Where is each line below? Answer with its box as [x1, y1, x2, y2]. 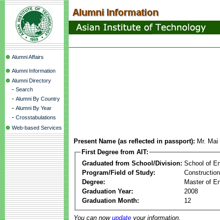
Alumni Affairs [12, 54, 44, 60]
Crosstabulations [16, 114, 56, 120]
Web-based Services [12, 125, 62, 131]
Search [16, 86, 33, 92]
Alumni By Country [16, 96, 60, 102]
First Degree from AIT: [82, 148, 148, 156]
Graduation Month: [82, 196, 139, 204]
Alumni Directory [12, 78, 51, 83]
